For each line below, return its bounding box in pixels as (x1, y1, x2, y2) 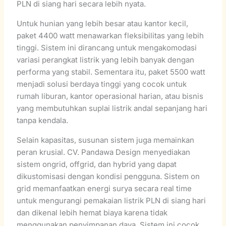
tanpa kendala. (17, 115, 69, 125)
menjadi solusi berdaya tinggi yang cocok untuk (17, 79, 187, 89)
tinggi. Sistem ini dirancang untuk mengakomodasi (17, 42, 197, 52)
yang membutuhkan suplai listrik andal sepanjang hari (17, 103, 208, 113)
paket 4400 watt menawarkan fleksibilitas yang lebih (17, 30, 204, 40)
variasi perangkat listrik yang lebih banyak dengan (17, 54, 195, 65)
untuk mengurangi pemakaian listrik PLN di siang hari (17, 195, 206, 205)
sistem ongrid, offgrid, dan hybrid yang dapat (17, 159, 177, 169)
